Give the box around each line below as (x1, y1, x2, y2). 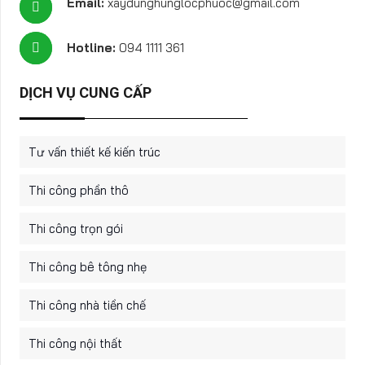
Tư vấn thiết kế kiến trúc (28, 143, 161, 160)
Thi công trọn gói (28, 220, 123, 236)
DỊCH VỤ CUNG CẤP (20, 84, 152, 102)
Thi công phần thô (28, 182, 129, 198)
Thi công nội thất (28, 335, 122, 351)
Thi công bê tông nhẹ (28, 258, 147, 275)
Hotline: (67, 40, 120, 56)
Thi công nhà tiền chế (28, 297, 146, 313)
